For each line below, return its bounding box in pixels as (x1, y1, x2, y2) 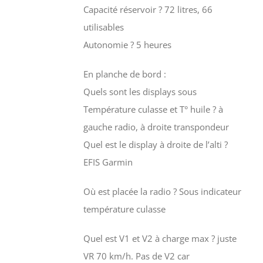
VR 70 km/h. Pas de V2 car (83, 249, 190, 262)
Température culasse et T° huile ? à (83, 103, 223, 115)
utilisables (83, 21, 124, 33)
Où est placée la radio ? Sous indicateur (83, 185, 241, 197)
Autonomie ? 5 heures (83, 38, 171, 50)
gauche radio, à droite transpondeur (83, 120, 231, 133)
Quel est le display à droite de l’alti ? (83, 138, 228, 150)
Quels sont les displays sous (83, 85, 197, 97)
